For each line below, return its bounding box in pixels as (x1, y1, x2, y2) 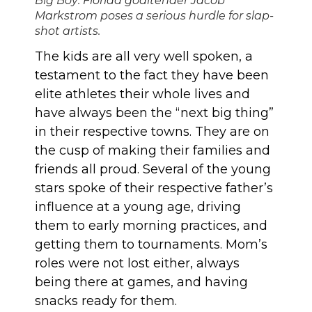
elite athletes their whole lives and (35, 86, 250, 102)
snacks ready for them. (35, 293, 177, 309)
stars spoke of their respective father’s (35, 180, 273, 196)
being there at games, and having (35, 274, 248, 290)
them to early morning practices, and (35, 218, 267, 233)
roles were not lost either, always (35, 256, 240, 271)
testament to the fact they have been (35, 68, 269, 83)
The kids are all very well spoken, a (35, 49, 253, 64)
